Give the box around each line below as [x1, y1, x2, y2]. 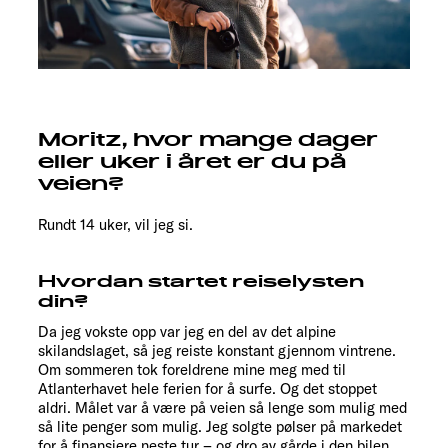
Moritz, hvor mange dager [38, 128, 378, 153]
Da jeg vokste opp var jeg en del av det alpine [38, 322, 336, 342]
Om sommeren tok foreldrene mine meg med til [38, 360, 346, 380]
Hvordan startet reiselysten [38, 271, 364, 294]
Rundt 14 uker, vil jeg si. [38, 215, 193, 235]
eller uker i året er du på [38, 150, 346, 175]
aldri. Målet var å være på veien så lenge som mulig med [38, 398, 407, 418]
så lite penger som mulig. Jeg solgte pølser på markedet [38, 417, 402, 437]
